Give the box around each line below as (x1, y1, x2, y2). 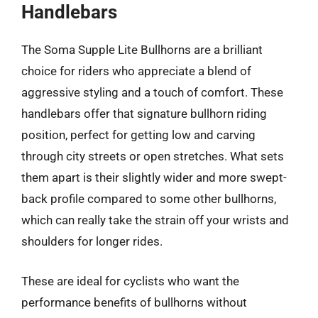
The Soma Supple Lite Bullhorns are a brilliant (21, 43, 263, 57)
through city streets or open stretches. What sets (21, 149, 284, 163)
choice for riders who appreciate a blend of (21, 64, 251, 78)
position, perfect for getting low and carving (21, 128, 256, 142)
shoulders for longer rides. (21, 234, 163, 248)
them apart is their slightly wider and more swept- (21, 170, 287, 185)
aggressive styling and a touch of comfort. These (21, 85, 283, 99)
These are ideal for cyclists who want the (21, 273, 239, 288)
